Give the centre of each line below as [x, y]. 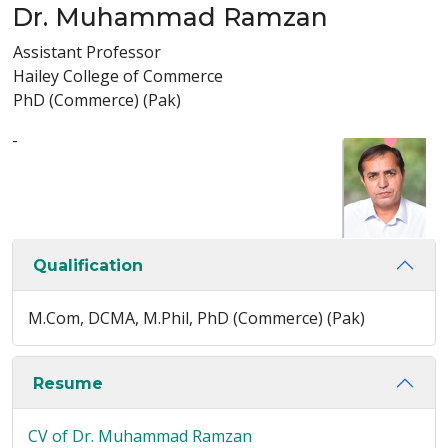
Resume [68, 383]
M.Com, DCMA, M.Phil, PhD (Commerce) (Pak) [196, 318]
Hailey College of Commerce [118, 76]
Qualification [88, 265]
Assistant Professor [87, 52]
